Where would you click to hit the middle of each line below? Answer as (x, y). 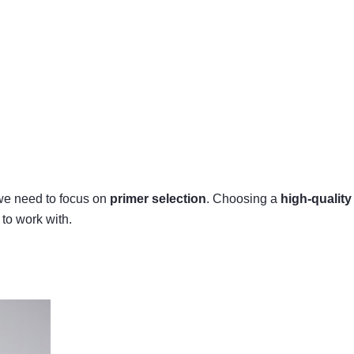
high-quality (316, 198)
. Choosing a (243, 198)
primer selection (158, 198)
